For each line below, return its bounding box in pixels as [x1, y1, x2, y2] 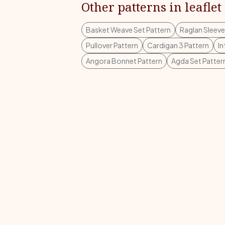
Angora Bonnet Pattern [86, 56, 162, 65]
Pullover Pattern [86, 41, 138, 50]
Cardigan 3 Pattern [147, 41, 209, 50]
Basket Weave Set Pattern [86, 25, 171, 34]
